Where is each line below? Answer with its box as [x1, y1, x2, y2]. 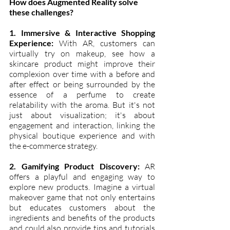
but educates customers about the [9, 202, 155, 213]
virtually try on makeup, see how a [9, 48, 155, 59]
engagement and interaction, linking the [9, 120, 155, 130]
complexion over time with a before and [9, 68, 155, 79]
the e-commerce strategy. [9, 140, 98, 151]
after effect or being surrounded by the [9, 79, 155, 89]
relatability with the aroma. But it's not [9, 99, 155, 110]
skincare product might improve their [9, 58, 155, 69]
